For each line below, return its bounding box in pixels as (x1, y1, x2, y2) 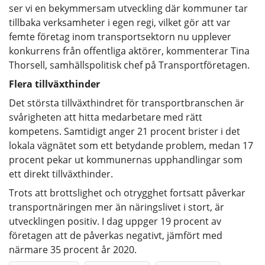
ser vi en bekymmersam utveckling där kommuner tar (9, 1, 248, 15)
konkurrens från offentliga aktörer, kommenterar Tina (9, 44, 250, 57)
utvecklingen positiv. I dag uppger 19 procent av (9, 214, 221, 228)
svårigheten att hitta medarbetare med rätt (9, 110, 202, 124)
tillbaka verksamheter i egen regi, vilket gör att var (9, 15, 231, 29)
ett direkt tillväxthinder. (9, 167, 113, 180)
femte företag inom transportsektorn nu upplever (9, 30, 231, 43)
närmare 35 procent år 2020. (9, 243, 137, 256)
